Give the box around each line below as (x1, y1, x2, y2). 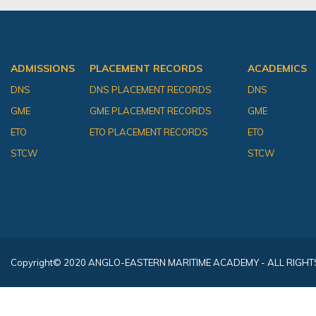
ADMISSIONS (11, 62, 75, 75)
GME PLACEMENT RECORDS (90, 105, 212, 117)
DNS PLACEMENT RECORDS (90, 84, 212, 96)
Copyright (11, 256, 53, 268)
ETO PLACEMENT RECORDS (90, 126, 208, 138)
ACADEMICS (248, 62, 307, 75)
